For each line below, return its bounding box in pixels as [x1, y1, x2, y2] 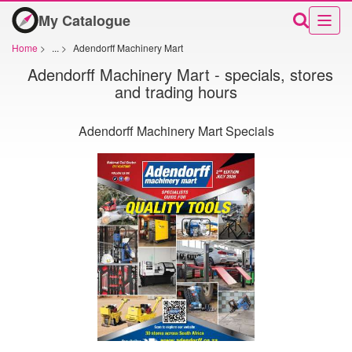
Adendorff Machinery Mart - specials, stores [27, 63, 333, 86]
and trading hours [115, 80, 237, 103]
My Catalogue [38, 9, 130, 31]
